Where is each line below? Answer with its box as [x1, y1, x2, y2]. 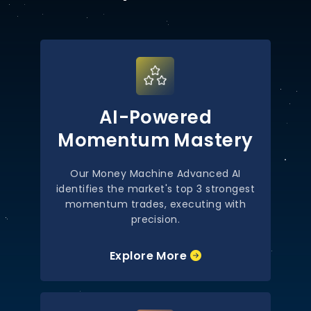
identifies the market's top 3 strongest [56, 182, 255, 196]
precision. [131, 212, 180, 226]
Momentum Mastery [58, 128, 253, 153]
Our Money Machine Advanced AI [70, 167, 241, 180]
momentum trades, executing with [65, 197, 246, 211]
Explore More [109, 248, 190, 264]
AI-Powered [99, 105, 212, 130]
